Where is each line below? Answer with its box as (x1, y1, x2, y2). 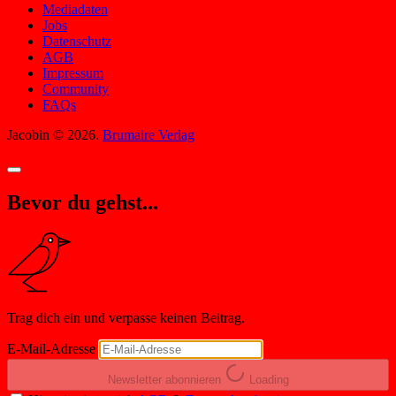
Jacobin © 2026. (7, 126, 103, 142)
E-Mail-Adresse (7, 340, 95, 356)
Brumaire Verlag (103, 126, 194, 142)
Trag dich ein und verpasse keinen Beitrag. (7, 309, 245, 325)
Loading (248, 373, 289, 387)
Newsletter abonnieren (107, 373, 221, 387)
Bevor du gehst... (7, 190, 158, 214)
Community (42, 80, 109, 96)
